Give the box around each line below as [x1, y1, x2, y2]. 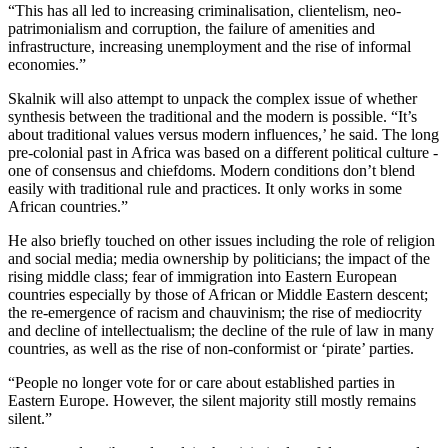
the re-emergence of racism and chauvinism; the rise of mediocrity [8, 303, 422, 321]
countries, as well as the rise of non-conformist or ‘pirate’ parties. [8, 339, 414, 357]
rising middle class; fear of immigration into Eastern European [8, 267, 397, 285]
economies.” [8, 55, 86, 73]
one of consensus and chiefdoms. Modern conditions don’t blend [8, 161, 415, 179]
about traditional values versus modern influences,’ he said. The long [8, 125, 439, 143]
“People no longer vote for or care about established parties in [8, 373, 395, 391]
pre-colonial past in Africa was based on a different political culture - [8, 143, 438, 161]
